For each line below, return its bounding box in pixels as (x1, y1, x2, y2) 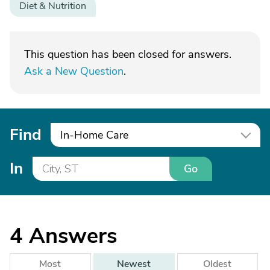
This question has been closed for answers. (24, 47, 231, 61)
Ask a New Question (24, 64, 124, 78)
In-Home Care (60, 128, 128, 142)
